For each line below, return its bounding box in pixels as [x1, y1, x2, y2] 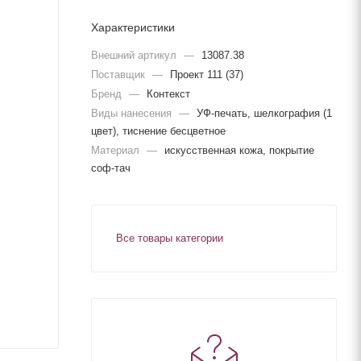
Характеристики [91, 20, 175, 34]
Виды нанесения [91, 106, 175, 119]
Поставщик [91, 68, 148, 81]
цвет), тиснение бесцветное [91, 124, 226, 137]
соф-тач [91, 161, 131, 174]
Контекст [147, 87, 190, 100]
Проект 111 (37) [170, 68, 243, 81]
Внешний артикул [91, 48, 180, 61]
